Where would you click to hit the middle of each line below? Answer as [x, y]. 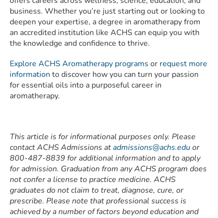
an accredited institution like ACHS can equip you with [105, 33]
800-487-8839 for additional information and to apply [105, 158]
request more [183, 64]
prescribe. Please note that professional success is [98, 201]
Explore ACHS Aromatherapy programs [79, 64]
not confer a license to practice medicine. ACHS [93, 180]
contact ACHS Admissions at [61, 148]
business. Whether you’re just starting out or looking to [107, 11]
